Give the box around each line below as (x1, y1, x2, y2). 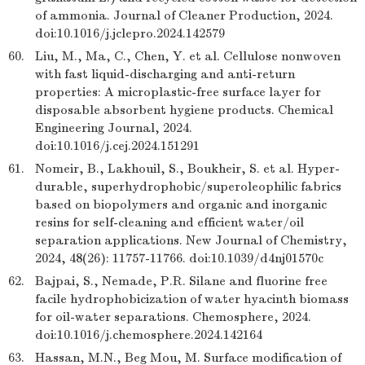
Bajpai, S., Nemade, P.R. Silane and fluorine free (35, 274, 328, 288)
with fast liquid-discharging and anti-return (35, 67, 295, 81)
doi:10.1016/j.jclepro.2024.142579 (35, 26, 225, 41)
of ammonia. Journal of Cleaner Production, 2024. (35, 8, 333, 23)
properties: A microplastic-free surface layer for (35, 85, 321, 99)
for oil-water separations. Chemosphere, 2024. (35, 310, 311, 324)
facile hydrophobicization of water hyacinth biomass (35, 292, 349, 306)
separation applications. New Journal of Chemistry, (35, 233, 347, 248)
